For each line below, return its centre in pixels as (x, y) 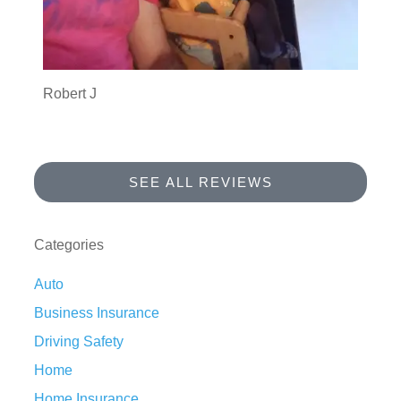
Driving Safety (79, 342)
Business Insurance (97, 313)
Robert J (70, 94)
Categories (69, 245)
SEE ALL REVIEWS (200, 183)
